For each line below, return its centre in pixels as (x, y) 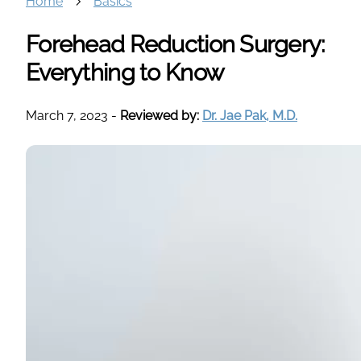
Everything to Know (125, 72)
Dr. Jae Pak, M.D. (250, 115)
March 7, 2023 (67, 115)
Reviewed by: (161, 115)
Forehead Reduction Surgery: (175, 44)
